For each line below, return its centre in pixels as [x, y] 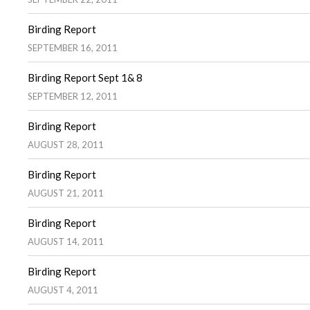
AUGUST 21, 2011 [66, 193]
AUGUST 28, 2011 [66, 144]
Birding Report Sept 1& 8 [85, 77]
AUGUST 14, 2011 [66, 241]
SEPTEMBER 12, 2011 [73, 96]
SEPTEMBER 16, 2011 [73, 47]
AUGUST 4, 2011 [63, 290]
